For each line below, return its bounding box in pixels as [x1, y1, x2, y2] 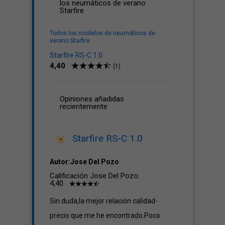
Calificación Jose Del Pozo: [50, 171, 140, 180]
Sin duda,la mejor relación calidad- [50, 197, 158, 205]
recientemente [60, 102, 107, 111]
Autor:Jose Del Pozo [50, 158, 119, 166]
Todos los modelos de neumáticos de [50, 30, 155, 37]
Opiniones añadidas [60, 94, 124, 103]
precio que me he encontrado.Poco [50, 211, 160, 219]
